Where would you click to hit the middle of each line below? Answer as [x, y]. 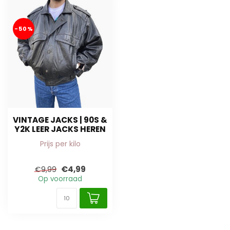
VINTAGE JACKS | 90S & [60, 120]
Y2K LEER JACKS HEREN [60, 129]
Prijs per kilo [60, 144]
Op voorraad [60, 179]
